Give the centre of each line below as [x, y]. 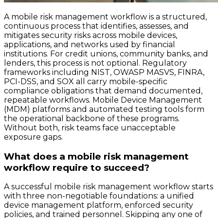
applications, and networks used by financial [90, 45]
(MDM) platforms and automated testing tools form [104, 109]
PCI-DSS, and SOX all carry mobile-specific [86, 82]
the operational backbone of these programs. [92, 119]
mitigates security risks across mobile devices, [91, 36]
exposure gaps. [33, 137]
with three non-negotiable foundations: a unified [99, 196]
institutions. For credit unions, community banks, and [106, 54]
